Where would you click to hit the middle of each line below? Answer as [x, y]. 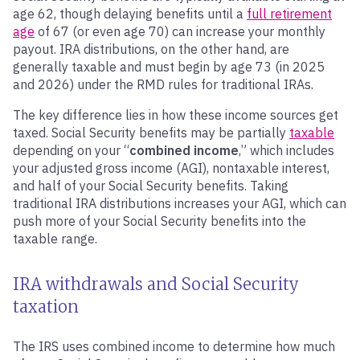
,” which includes [286, 150]
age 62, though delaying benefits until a [130, 14]
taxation [46, 307]
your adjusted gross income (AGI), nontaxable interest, [171, 168]
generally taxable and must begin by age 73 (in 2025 [169, 67]
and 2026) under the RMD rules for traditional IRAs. [163, 84]
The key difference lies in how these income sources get [176, 115]
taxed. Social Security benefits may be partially [151, 133]
